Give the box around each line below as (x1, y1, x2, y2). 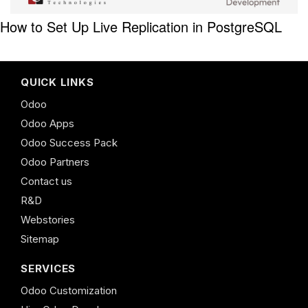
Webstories (21, 212, 75, 226)
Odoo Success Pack (21, 135, 118, 149)
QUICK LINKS (21, 75, 94, 89)
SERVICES (21, 261, 76, 275)
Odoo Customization (21, 283, 117, 297)
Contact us (21, 174, 72, 188)
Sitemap (21, 232, 59, 245)
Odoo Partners (21, 155, 89, 168)
